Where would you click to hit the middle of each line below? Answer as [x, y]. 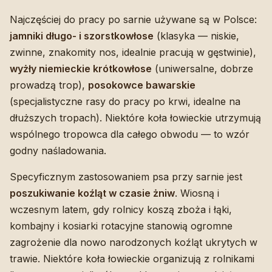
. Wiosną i [197, 193]
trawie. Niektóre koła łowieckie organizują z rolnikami [132, 258]
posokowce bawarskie [142, 85]
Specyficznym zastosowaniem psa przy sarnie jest [126, 176]
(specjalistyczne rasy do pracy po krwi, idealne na [125, 101]
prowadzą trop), [49, 85]
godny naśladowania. [58, 150]
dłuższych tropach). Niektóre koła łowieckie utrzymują [135, 117]
